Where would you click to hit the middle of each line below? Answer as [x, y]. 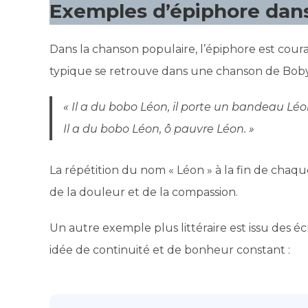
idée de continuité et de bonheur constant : [170, 250]
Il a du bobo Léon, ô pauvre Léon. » [159, 129]
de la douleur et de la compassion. [144, 192]
